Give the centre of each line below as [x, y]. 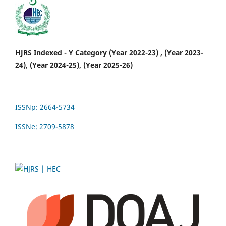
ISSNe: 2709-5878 [45, 126]
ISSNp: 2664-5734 [45, 107]
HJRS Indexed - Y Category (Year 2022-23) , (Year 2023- [109, 52]
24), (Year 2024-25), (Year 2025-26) [74, 65]
